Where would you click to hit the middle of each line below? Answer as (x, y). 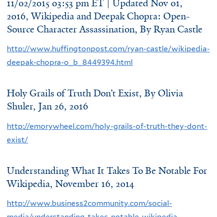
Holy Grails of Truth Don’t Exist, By (82, 93)
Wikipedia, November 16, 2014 (70, 184)
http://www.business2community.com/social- (89, 203)
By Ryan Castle (171, 29)
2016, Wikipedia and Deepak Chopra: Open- (98, 16)
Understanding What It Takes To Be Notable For (107, 170)
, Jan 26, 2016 (61, 107)
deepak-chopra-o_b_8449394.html (70, 62)
